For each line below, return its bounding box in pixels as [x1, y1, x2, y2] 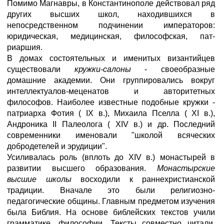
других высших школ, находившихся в [7, 10, 215, 18]
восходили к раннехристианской [80, 175, 215, 183]
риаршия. [7, 43, 42, 51]
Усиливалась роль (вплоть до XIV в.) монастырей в [7, 153, 215, 161]
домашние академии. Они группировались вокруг [7, 76, 215, 84]
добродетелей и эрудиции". [7, 142, 107, 150]
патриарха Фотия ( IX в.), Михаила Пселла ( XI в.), [7, 109, 215, 117]
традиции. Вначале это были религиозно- [7, 186, 215, 194]
